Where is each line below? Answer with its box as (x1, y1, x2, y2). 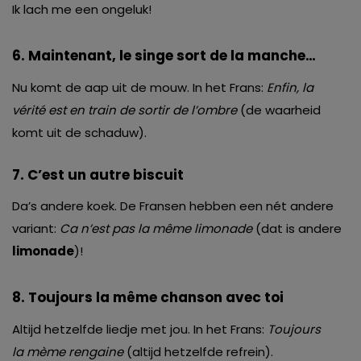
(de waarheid (237, 101, 321, 118)
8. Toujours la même (12, 288, 160, 308)
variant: (12, 220, 60, 238)
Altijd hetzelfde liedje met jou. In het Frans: (12, 321, 268, 338)
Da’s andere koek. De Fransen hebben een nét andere (12, 197, 334, 215)
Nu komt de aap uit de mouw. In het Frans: (12, 78, 267, 96)
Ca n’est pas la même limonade (60, 220, 252, 238)
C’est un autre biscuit (27, 165, 184, 185)
